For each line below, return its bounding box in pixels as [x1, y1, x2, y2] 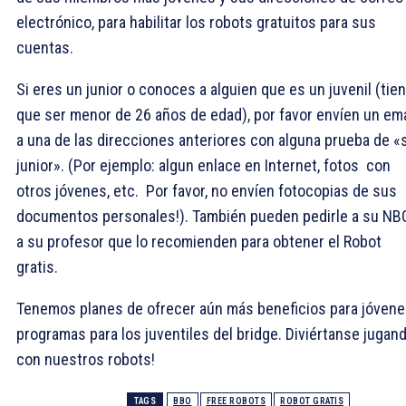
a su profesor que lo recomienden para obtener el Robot [16, 231, 382, 251]
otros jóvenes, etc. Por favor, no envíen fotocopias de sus [16, 180, 397, 200]
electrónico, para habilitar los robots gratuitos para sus [16, 12, 376, 32]
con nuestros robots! [16, 349, 155, 369]
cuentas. [16, 37, 73, 57]
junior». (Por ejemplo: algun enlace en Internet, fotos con [16, 155, 391, 175]
